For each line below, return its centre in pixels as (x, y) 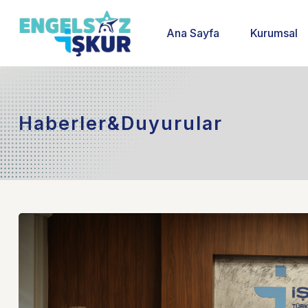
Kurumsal (274, 33)
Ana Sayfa (193, 33)
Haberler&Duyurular (121, 123)
